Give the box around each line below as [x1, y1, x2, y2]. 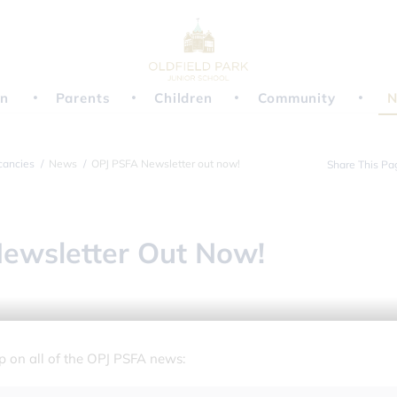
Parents [55, 90, 111, 106]
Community [258, 90, 336, 106]
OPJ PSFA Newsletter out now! [91, 157, 240, 170]
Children [154, 90, 213, 106]
